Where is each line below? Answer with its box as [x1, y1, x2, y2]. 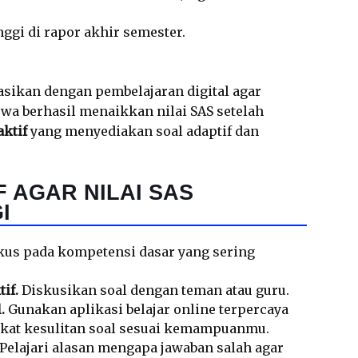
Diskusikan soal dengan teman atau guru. [18, 282, 289, 298]
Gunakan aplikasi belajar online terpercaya [5, 301, 288, 317]
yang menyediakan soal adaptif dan [27, 123, 259, 139]
